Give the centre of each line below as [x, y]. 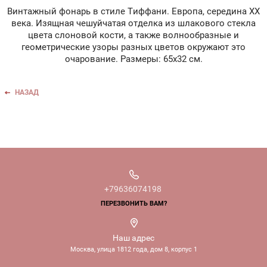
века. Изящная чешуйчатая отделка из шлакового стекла [133, 23]
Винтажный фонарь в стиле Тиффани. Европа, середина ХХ [133, 11]
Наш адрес [133, 237]
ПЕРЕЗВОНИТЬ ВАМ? [133, 203]
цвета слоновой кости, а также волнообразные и [133, 35]
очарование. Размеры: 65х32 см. [133, 59]
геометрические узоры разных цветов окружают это [133, 47]
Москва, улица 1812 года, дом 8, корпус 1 [133, 249]
